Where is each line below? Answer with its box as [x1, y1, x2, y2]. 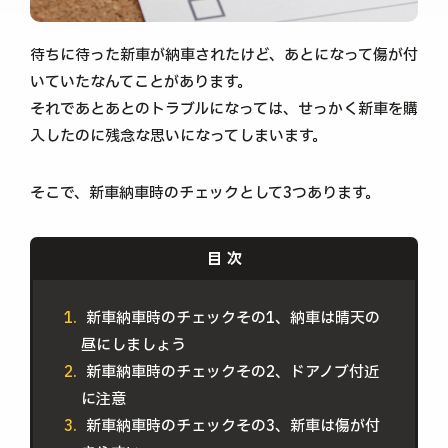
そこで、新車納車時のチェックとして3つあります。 [30, 182, 380, 205]
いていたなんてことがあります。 [30, 71, 252, 94]
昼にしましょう [80, 334, 186, 357]
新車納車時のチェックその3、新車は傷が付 [85, 415, 380, 438]
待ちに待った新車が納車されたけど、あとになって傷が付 [30, 44, 418, 67]
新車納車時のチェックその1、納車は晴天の [85, 307, 380, 330]
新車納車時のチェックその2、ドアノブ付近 [85, 361, 379, 384]
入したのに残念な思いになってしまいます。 [30, 125, 327, 148]
